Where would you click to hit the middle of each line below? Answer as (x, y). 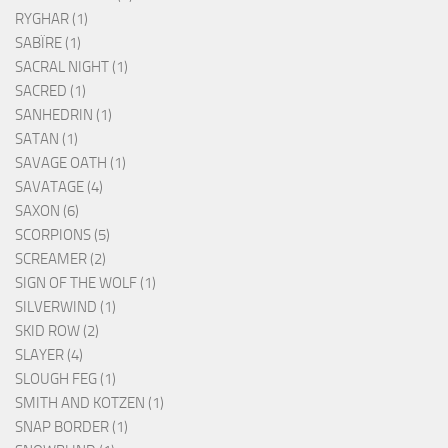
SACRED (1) (50, 91)
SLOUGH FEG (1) (65, 379)
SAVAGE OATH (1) (70, 163)
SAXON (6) (47, 211)
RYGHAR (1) (51, 19)
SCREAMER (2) (60, 259)
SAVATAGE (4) (59, 187)
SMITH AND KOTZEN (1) (89, 403)
